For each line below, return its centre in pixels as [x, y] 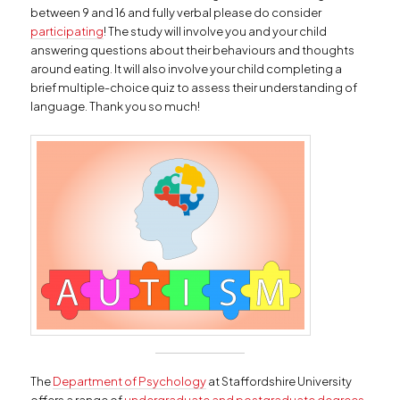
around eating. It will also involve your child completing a [187, 69]
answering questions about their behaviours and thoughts [193, 50]
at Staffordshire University [279, 382]
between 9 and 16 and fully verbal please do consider [176, 13]
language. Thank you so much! [116, 107]
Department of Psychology [130, 382]
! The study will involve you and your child [216, 32]
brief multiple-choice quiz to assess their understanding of [194, 88]
